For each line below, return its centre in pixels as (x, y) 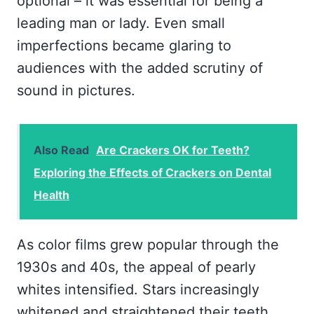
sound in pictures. (76, 90)
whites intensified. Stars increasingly (138, 289)
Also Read (61, 150)
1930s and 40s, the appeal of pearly (136, 267)
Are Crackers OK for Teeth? (173, 150)
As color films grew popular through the (148, 245)
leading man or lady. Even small (121, 23)
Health (52, 195)
